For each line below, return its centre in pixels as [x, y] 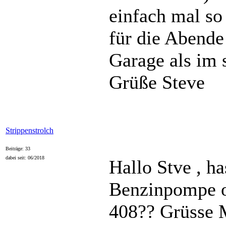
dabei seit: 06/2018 [25, 158]
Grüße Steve [157, 82]
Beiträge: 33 [18, 149]
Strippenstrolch [30, 130]
